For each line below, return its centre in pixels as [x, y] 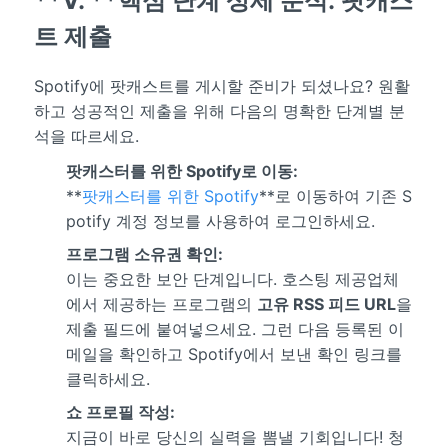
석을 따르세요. [86, 136]
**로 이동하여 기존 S [335, 195]
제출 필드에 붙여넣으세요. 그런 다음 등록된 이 [234, 328]
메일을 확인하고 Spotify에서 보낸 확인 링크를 [233, 353]
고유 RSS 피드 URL [326, 303]
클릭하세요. [107, 378]
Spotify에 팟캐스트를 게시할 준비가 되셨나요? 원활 [221, 86]
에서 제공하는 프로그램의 [161, 303]
